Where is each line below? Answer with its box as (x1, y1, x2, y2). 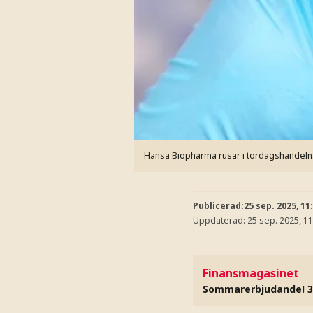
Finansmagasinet (203, 265, 299, 281)
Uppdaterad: (193, 214, 247, 226)
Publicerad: (193, 199, 244, 212)
